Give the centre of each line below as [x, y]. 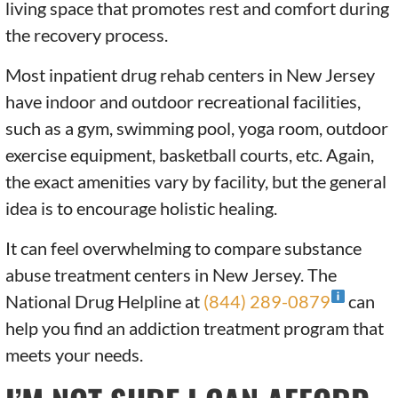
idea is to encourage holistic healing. [142, 208]
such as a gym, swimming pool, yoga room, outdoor [197, 128]
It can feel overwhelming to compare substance [184, 248]
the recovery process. [87, 35]
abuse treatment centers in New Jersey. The [171, 275]
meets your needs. [75, 355]
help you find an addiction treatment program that [195, 328]
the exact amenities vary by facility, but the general [196, 182]
